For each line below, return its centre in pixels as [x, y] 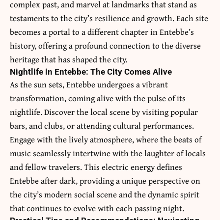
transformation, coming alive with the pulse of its [98, 98]
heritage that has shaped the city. [69, 59]
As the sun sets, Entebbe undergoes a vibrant [89, 84]
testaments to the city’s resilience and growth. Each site [109, 18]
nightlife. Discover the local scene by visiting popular [104, 112]
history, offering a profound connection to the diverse [105, 46]
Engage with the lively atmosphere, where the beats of [106, 139]
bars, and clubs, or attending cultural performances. [102, 126]
